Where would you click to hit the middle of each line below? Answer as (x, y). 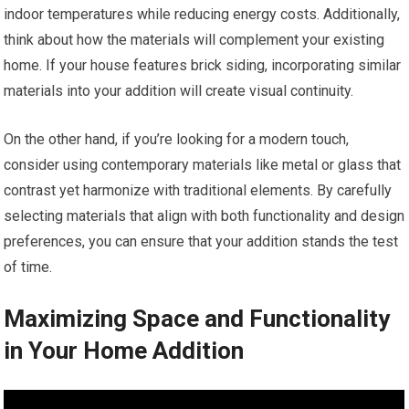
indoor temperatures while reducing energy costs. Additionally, (202, 15)
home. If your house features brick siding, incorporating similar (203, 66)
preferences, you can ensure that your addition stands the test (201, 242)
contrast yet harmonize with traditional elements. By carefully (198, 191)
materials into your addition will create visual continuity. (179, 91)
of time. (28, 267)
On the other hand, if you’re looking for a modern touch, (177, 140)
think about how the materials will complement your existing (194, 40)
